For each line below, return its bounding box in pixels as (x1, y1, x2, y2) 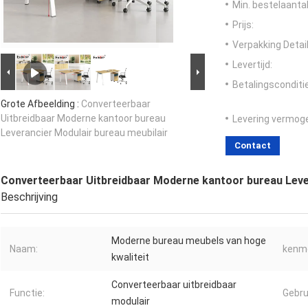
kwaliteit (111, 252, 149, 263)
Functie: (10, 287, 45, 299)
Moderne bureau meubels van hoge (111, 235, 266, 247)
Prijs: (232, 19, 254, 31)
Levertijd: (232, 59, 272, 71)
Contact (234, 140, 271, 151)
